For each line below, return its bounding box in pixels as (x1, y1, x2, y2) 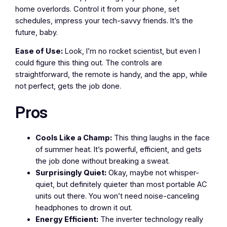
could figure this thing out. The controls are (15, 58, 163, 68)
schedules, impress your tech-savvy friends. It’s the (15, 16, 194, 25)
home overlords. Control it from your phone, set (15, 4, 180, 14)
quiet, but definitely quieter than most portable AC (35, 179, 208, 189)
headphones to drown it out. (35, 203, 133, 212)
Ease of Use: (15, 47, 63, 56)
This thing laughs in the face (112, 133, 210, 142)
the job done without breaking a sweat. (35, 156, 170, 166)
